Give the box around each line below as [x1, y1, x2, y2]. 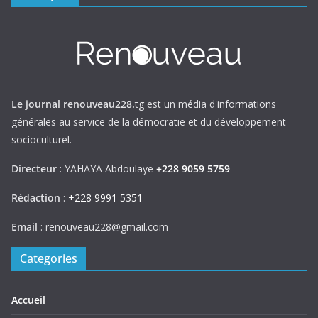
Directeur [11, 162, 60, 176]
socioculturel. [11, 133, 72, 147]
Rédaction [11, 191, 60, 205]
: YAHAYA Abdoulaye [60, 162, 156, 176]
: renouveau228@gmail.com [38, 220, 168, 234]
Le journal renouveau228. [11, 97, 135, 111]
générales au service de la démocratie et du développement [11, 115, 286, 129]
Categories [20, 251, 77, 267]
